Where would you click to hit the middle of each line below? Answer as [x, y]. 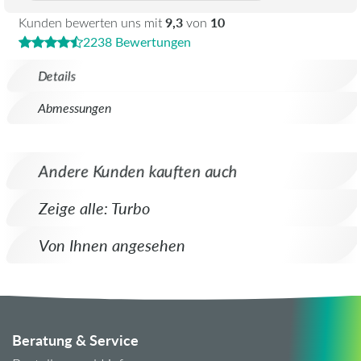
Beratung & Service [75, 340]
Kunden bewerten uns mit [92, 23]
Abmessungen [75, 108]
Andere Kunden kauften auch [138, 171]
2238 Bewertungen [137, 42]
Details [57, 76]
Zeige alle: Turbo [95, 208]
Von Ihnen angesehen [112, 245]
